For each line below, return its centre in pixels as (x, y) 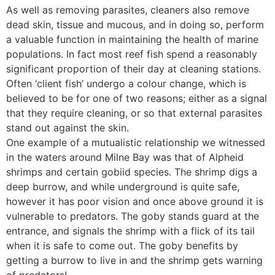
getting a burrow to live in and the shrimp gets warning (134, 261)
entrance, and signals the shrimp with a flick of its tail (130, 231)
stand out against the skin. (68, 128)
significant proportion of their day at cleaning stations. (134, 69)
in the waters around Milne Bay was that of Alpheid (125, 157)
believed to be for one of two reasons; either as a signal (137, 99)
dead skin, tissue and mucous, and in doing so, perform (135, 25)
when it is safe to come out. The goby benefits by (122, 246)
